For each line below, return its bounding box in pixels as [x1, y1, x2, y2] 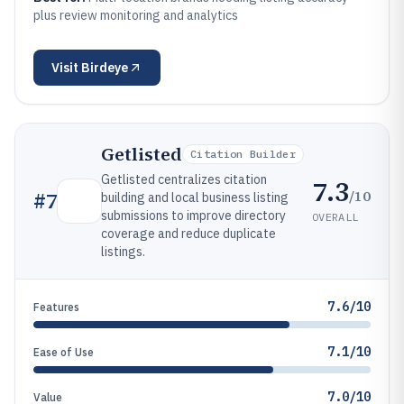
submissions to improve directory [101, 207, 286, 224]
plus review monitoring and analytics [33, 7, 238, 23]
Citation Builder [190, 147, 296, 161]
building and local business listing [101, 189, 289, 206]
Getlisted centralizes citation [101, 171, 267, 188]
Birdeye [81, 60, 128, 76]
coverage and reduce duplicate [101, 225, 276, 242]
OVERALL [312, 209, 359, 224]
